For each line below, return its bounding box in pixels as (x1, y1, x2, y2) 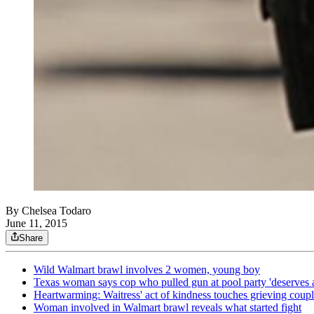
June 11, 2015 (6, 217, 67, 230)
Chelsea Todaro (22, 205, 91, 217)
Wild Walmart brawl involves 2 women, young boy (34, 264, 260, 276)
